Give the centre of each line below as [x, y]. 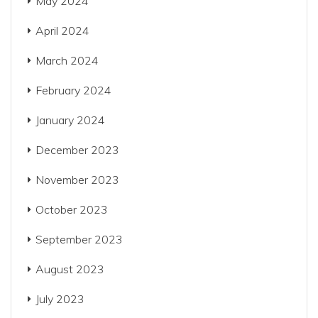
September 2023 [79, 239]
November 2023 [77, 180]
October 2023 [72, 209]
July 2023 [60, 299]
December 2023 [77, 150]
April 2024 [62, 31]
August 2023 [70, 269]
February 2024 [73, 90]
